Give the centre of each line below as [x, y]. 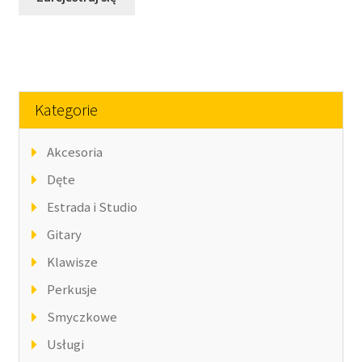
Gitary [64, 234]
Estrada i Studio [92, 206]
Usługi [65, 344]
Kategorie [67, 109]
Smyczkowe [82, 316]
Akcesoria [74, 152]
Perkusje [72, 289]
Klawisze [72, 261]
